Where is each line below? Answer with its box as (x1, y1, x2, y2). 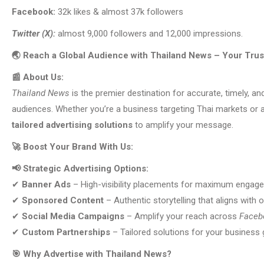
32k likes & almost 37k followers (55, 6, 183, 18)
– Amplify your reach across (124, 211, 239, 222)
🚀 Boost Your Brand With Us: (12, 141, 133, 153)
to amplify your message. (133, 120, 233, 131)
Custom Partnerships (22, 227, 110, 238)
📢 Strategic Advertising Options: (12, 163, 148, 174)
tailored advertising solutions (12, 120, 133, 131)
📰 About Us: (12, 72, 64, 83)
